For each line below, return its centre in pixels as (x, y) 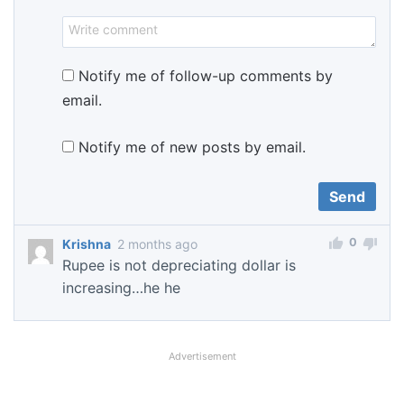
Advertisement (202, 356)
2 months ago (157, 244)
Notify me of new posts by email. (192, 147)
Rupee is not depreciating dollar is (179, 266)
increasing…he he (121, 288)
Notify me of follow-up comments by (206, 76)
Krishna (87, 244)
